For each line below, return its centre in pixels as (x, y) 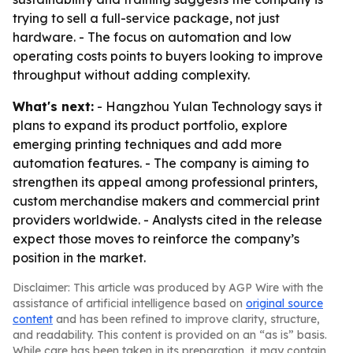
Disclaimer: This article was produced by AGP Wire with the (168, 288)
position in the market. (79, 258)
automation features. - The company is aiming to (161, 163)
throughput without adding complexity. (131, 75)
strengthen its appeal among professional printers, (165, 182)
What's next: (53, 106)
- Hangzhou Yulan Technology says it (208, 106)
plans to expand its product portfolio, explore (150, 125)
